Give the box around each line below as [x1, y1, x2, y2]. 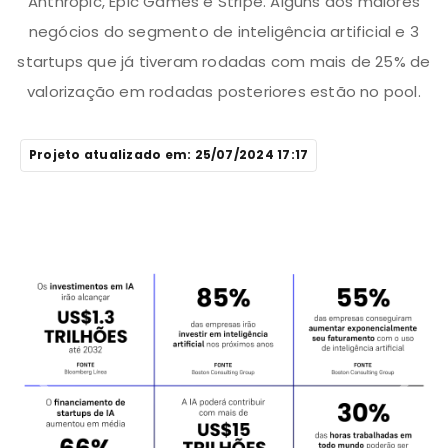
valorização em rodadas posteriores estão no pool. [27, 80, 421, 102]
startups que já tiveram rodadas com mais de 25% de [17, 50, 431, 72]
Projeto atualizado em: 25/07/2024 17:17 [29, 145, 309, 163]
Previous [44, 385, 103, 403]
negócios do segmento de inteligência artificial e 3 [28, 20, 420, 42]
